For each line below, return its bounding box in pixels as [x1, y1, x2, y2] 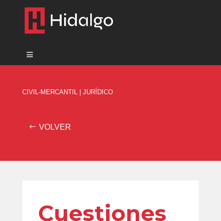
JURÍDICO [82, 88, 113, 96]
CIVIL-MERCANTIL [22, 88, 77, 96]
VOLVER [38, 122, 71, 131]
